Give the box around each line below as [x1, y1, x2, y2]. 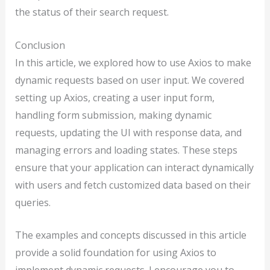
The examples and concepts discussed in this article [14, 228, 246, 242]
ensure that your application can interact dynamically [14, 160, 254, 174]
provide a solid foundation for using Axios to [14, 246, 216, 260]
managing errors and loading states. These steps [14, 143, 237, 157]
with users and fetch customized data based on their [14, 178, 251, 192]
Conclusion [14, 38, 65, 52]
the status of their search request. [14, 5, 169, 19]
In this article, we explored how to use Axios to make [14, 55, 251, 69]
